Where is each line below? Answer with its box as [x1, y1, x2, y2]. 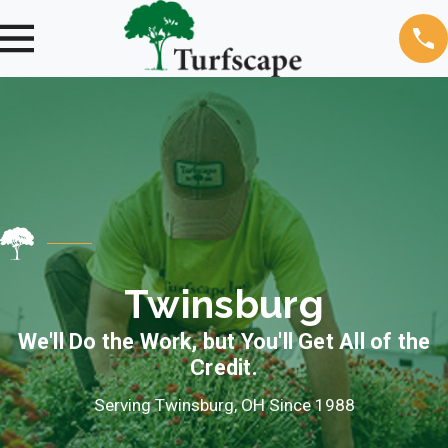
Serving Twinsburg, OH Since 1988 [93, 395, 355, 416]
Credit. [190, 355, 258, 381]
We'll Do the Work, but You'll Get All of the [17, 329, 431, 355]
